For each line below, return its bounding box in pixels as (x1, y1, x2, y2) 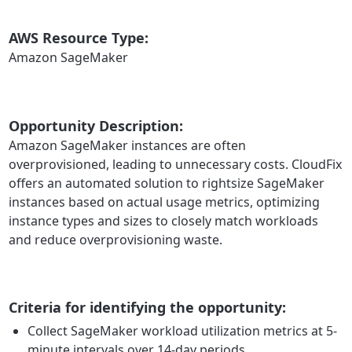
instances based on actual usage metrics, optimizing (9, 193, 321, 211)
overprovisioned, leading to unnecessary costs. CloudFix (9, 156, 343, 174)
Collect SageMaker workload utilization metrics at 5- (27, 322, 338, 340)
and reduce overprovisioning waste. (9, 231, 223, 249)
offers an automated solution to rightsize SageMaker (9, 174, 325, 192)
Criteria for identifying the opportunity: (9, 298, 287, 317)
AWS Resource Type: (9, 27, 149, 47)
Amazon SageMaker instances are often (9, 137, 247, 155)
